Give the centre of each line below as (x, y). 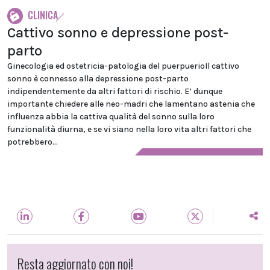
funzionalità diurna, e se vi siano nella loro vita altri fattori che (129, 129)
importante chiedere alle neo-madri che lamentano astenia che (131, 104)
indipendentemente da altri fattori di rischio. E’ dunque (115, 91)
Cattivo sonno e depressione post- (118, 33)
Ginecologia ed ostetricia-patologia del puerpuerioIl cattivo (123, 66)
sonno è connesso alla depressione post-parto (98, 79)
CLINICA (43, 15)
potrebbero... (33, 142)
